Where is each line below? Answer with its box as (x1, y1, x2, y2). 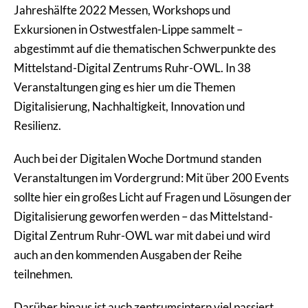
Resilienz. (14, 118, 61, 133)
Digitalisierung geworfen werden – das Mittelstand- (14, 208, 273, 223)
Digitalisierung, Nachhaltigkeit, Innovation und (14, 98, 245, 113)
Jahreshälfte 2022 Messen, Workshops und (14, 2, 231, 17)
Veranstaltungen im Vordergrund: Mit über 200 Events (14, 170, 289, 185)
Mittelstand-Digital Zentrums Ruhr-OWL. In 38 (14, 60, 251, 75)
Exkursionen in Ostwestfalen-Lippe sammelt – (14, 21, 243, 36)
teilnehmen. (14, 266, 73, 281)
